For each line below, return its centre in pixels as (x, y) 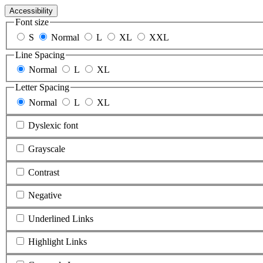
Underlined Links (61, 218)
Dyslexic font (53, 126)
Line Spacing (40, 55)
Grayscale (47, 149)
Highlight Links (58, 242)
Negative (45, 195)
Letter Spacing (42, 87)
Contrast (44, 172)
